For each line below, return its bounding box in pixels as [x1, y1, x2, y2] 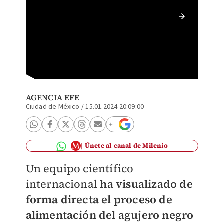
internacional [25, 176, 98, 191]
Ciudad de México [25, 102, 80, 112]
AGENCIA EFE [25, 92, 80, 103]
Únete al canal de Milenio [84, 141, 168, 150]
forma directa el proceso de [25, 192, 172, 207]
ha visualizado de [97, 176, 193, 191]
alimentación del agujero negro [25, 207, 194, 222]
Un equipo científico [25, 161, 134, 176]
